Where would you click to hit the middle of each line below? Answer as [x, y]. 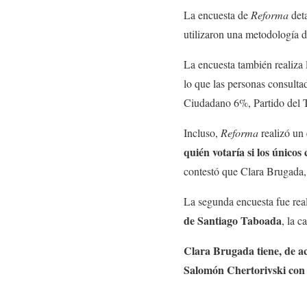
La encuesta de [217, 14]
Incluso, [202, 132]
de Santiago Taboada [233, 220]
